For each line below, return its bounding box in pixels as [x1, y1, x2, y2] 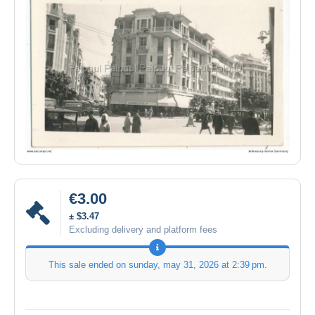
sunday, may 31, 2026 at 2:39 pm [128, 259, 264, 271]
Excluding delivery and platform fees [69, 224, 217, 236]
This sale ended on [48, 259, 129, 271]
